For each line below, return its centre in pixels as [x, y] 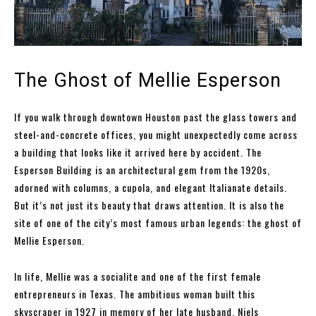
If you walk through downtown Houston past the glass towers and [156, 117]
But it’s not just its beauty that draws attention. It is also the [149, 205]
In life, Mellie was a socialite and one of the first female [138, 276]
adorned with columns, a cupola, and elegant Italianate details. [151, 188]
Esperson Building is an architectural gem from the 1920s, [142, 170]
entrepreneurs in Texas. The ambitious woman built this [135, 294]
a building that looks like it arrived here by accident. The [138, 152]
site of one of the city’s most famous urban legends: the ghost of [158, 223]
